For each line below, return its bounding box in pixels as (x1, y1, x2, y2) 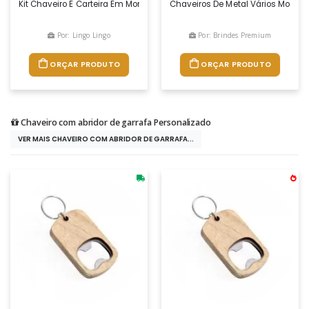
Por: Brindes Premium (196, 30, 272, 40)
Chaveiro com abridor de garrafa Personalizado (21, 116, 211, 128)
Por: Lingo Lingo (54, 30, 110, 40)
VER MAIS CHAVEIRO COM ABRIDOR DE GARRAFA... (17, 134, 194, 143)
